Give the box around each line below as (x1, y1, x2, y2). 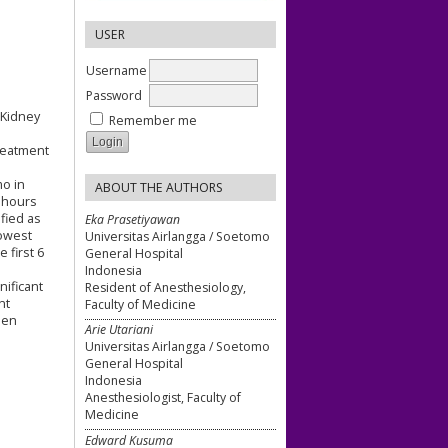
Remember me (109, 111, 197, 129)
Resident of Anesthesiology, (85, 278, 246, 296)
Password (86, 86, 142, 104)
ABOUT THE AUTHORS (95, 178, 223, 196)
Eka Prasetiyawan (85, 210, 180, 228)
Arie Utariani (85, 321, 153, 339)
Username (86, 61, 147, 79)
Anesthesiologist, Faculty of (85, 389, 241, 407)
